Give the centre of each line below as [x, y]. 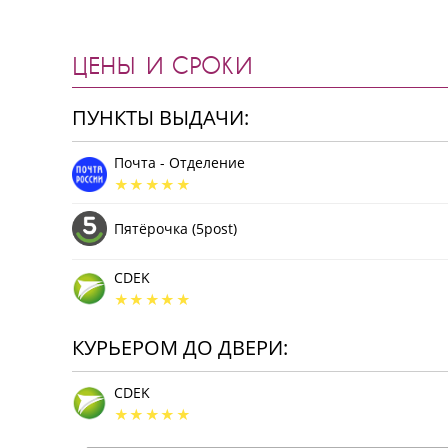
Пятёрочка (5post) [175, 228]
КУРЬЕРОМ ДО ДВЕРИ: [180, 348]
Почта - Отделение [179, 163]
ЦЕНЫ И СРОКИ [162, 64]
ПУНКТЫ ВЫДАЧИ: [160, 118]
